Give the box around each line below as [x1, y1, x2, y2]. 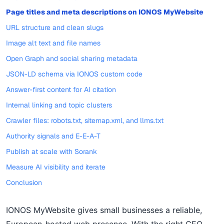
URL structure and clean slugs [6, 23, 103, 32]
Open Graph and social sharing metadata [6, 54, 137, 63]
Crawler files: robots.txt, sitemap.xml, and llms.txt [6, 116, 163, 125]
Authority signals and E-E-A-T [6, 131, 100, 140]
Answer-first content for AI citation [6, 85, 116, 94]
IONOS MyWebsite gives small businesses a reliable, [6, 205, 202, 215]
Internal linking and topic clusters [6, 100, 112, 109]
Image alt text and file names [6, 38, 100, 47]
